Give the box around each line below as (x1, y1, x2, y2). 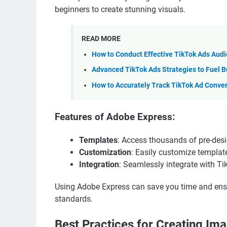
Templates (79, 135, 118, 145)
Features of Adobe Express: (55, 111, 175, 123)
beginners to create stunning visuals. (55, 4, 185, 14)
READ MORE (82, 34, 121, 43)
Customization (79, 147, 131, 158)
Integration (79, 160, 119, 170)
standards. (55, 194, 93, 204)
